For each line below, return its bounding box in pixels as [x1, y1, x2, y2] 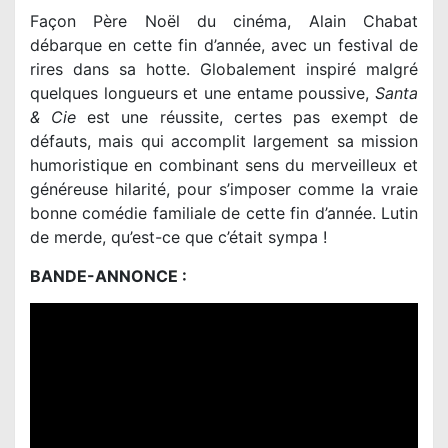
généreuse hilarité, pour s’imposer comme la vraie [30, 178, 418, 199]
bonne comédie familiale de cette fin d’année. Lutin [30, 202, 418, 223]
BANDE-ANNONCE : [30, 265, 187, 286]
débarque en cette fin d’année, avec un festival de [30, 34, 418, 55]
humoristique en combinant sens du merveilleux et [30, 154, 418, 175]
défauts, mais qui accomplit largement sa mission [30, 130, 418, 151]
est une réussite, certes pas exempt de [76, 106, 418, 127]
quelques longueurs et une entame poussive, [30, 82, 375, 103]
